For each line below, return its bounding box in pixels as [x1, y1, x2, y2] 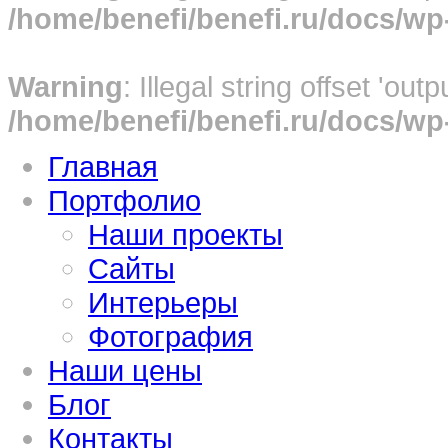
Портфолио [48, 184, 201, 217]
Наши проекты [88, 218, 283, 251]
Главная [48, 150, 158, 183]
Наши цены [48, 354, 202, 387]
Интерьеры [88, 286, 238, 319]
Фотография [88, 320, 253, 353]
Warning [8, 70, 123, 103]
